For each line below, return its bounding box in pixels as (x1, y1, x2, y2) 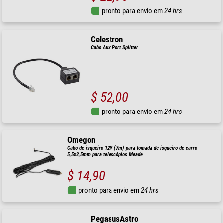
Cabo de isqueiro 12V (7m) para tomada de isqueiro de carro (67, 145, 197, 152)
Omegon (67, 135, 95, 145)
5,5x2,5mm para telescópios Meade (67, 151, 143, 158)
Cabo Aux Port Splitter (91, 44, 139, 51)
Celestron (91, 34, 123, 44)
